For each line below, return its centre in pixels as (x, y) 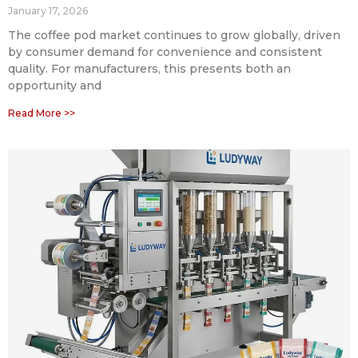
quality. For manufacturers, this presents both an (149, 68)
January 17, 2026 (48, 10)
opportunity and (55, 85)
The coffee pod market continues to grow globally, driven (174, 35)
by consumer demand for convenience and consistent (165, 52)
